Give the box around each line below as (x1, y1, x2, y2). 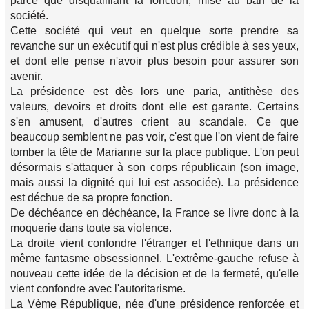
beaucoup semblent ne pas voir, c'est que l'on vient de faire (10, 131, 299, 143)
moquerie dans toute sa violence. (10, 222, 172, 234)
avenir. (10, 70, 43, 82)
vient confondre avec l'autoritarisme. (10, 283, 186, 295)
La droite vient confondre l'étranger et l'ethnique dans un (10, 237, 299, 249)
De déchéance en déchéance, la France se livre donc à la (10, 207, 299, 219)
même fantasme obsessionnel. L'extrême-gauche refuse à (10, 252, 299, 264)
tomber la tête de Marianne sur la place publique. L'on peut (10, 146, 299, 158)
